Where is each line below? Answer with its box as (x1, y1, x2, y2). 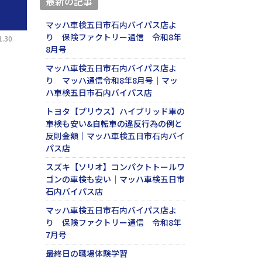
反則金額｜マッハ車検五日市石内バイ (45, 130, 185, 142)
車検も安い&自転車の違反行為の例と (45, 118, 182, 130)
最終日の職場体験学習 (45, 247, 127, 260)
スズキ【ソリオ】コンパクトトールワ (45, 161, 185, 173)
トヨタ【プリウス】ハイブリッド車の (45, 105, 185, 118)
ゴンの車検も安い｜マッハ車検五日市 (45, 173, 185, 185)
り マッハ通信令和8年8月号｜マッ (45, 74, 178, 87)
